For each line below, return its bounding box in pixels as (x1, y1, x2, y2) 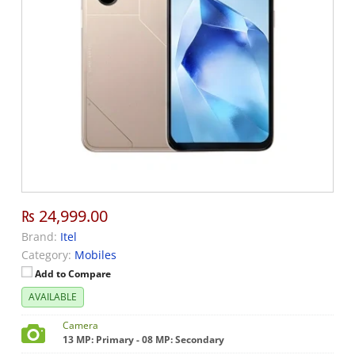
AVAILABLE (29, 290, 78, 304)
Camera (63, 319, 99, 333)
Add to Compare (35, 267, 112, 281)
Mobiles (74, 247, 117, 263)
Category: (21, 247, 72, 263)
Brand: (21, 229, 58, 245)
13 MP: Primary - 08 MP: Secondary (63, 333, 225, 347)
